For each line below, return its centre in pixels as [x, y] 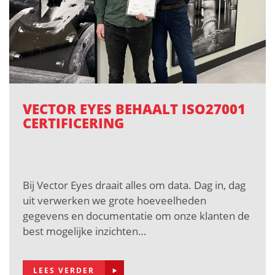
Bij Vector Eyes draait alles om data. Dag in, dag [134, 185]
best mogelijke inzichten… [84, 231]
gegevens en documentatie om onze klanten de [136, 215]
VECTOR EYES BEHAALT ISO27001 [134, 109]
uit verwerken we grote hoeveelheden [114, 200]
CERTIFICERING [73, 123]
